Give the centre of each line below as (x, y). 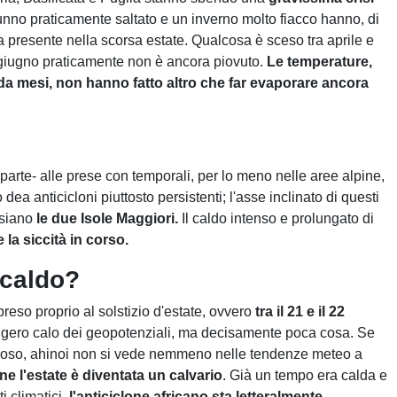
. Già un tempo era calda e (305, 375)
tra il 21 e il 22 (300, 311)
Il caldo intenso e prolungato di (278, 218)
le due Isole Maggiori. (109, 218)
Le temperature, (319, 62)
